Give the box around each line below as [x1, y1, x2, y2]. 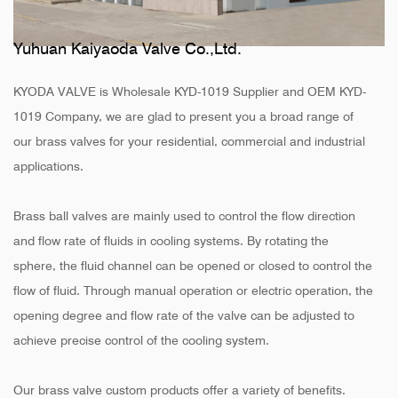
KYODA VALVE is [13, 84, 112, 99]
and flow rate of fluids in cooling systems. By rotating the [13, 234, 329, 248]
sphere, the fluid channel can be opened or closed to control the [13, 259, 372, 273]
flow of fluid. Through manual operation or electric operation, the [13, 283, 373, 298]
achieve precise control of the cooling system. [13, 333, 269, 347]
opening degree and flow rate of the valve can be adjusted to [13, 308, 354, 322]
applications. [13, 159, 84, 173]
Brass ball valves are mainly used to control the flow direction [13, 209, 355, 223]
